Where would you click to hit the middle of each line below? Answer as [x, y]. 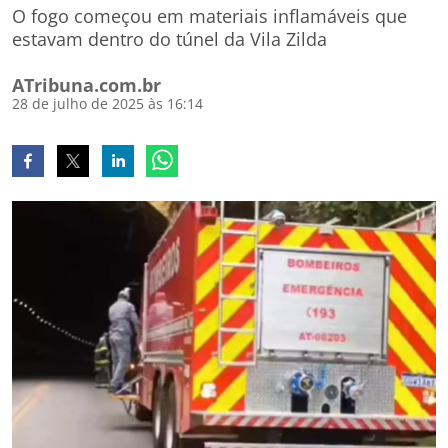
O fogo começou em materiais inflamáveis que [209, 16]
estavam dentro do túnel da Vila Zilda [169, 39]
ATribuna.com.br [86, 85]
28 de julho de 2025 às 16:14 [107, 103]
